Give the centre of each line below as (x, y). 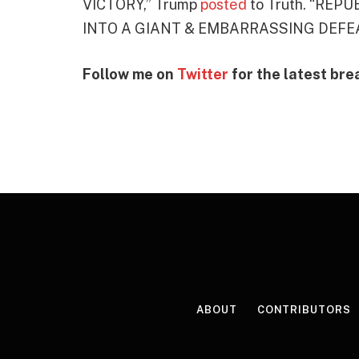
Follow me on (130, 75)
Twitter (203, 75)
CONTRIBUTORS (304, 309)
